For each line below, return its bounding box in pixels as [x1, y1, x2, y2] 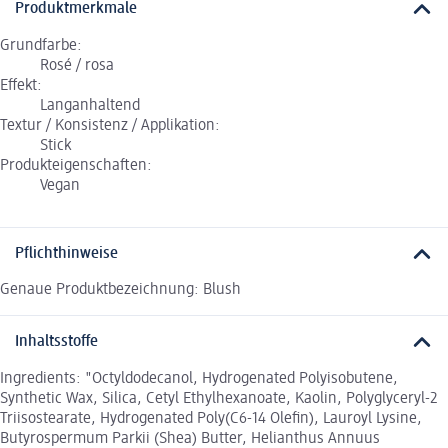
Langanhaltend [40, 97, 140, 114]
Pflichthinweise [15, 245, 118, 262]
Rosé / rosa [40, 57, 114, 74]
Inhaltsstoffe [15, 334, 98, 351]
